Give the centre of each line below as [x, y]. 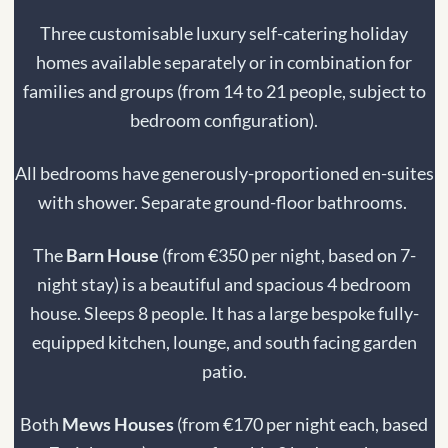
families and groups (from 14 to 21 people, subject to [224, 91]
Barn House [113, 255]
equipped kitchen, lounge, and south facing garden [224, 342]
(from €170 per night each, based [302, 424]
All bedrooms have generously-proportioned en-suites [224, 173]
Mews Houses [119, 424]
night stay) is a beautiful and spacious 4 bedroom [224, 284]
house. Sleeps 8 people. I [123, 313]
